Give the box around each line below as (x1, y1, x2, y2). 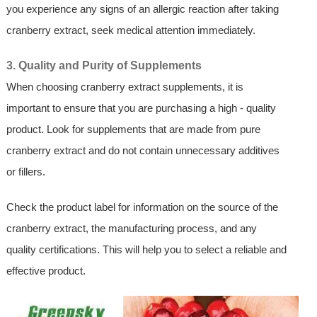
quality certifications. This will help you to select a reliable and (6, 243, 287, 256)
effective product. (6, 265, 86, 277)
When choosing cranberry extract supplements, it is (6, 81, 243, 93)
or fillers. (6, 166, 45, 178)
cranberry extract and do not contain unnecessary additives (6, 144, 279, 157)
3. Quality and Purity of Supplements (6, 59, 202, 72)
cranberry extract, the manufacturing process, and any (6, 222, 257, 235)
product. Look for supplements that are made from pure (6, 123, 260, 136)
